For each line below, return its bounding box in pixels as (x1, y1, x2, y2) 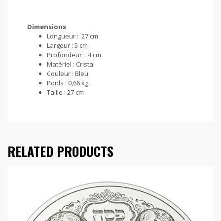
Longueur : (47, 32, 80, 40)
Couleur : (47, 69, 75, 78)
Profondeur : (47, 50, 86, 59)
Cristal (76, 60, 95, 69)
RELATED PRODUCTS (7, 142, 113, 161)
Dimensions (27, 22, 66, 31)
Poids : (47, 78, 68, 87)
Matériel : (47, 60, 76, 69)
